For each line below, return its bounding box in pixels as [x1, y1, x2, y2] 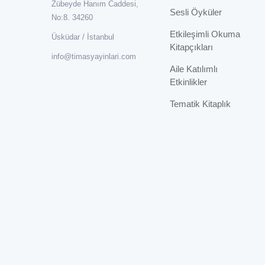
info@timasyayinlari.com [51, 51, 136, 61]
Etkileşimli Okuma [170, 29, 240, 40]
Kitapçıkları [170, 42, 213, 53]
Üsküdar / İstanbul [51, 32, 114, 41]
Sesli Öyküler [170, 7, 222, 18]
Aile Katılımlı [170, 64, 218, 75]
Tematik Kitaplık [170, 99, 231, 109]
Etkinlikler [170, 77, 207, 88]
